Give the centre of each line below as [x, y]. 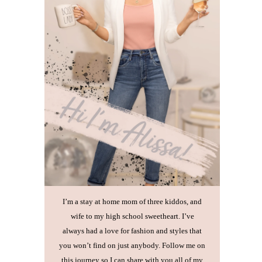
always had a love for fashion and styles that [132, 231]
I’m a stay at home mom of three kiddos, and [132, 202]
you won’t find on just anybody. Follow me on [132, 246]
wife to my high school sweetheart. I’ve [132, 217]
